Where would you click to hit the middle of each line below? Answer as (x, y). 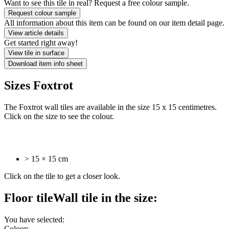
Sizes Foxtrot (39, 86)
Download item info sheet (45, 63)
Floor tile (29, 198)
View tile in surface (36, 53)
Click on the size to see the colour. (59, 117)
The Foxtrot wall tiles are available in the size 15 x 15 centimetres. (110, 107)
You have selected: (34, 220)
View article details (36, 33)
